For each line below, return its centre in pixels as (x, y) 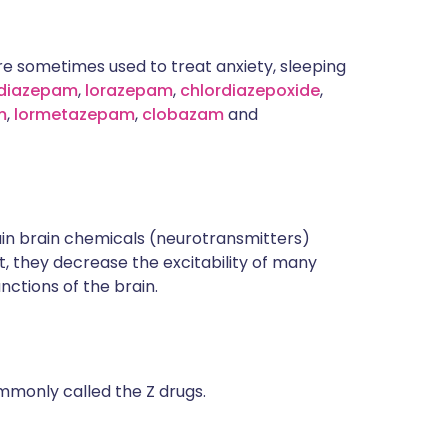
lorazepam (129, 90)
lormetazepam (74, 114)
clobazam (183, 114)
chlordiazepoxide (250, 90)
